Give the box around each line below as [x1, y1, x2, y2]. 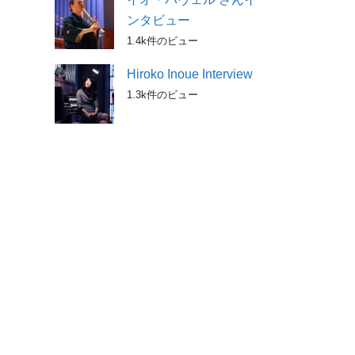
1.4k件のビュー [127, 34, 199, 47]
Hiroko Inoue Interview [127, 67, 254, 81]
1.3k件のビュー [127, 88, 199, 101]
